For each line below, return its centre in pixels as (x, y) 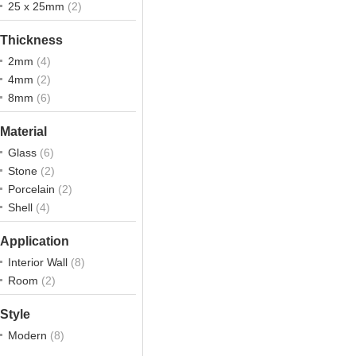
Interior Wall (39, 262)
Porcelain (33, 189)
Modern (29, 335)
